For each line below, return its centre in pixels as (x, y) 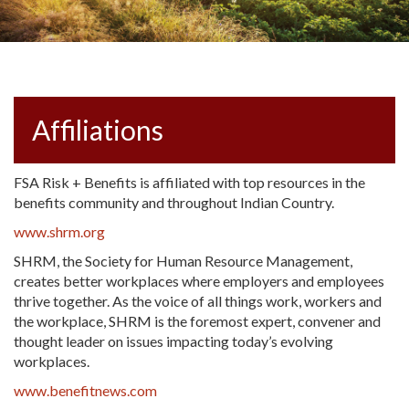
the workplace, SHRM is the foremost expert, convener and (197, 321)
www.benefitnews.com (85, 391)
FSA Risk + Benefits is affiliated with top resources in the (189, 183)
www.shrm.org (59, 232)
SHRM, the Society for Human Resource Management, (183, 261)
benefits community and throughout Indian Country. (174, 203)
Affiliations (98, 130)
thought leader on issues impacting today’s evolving (173, 341)
